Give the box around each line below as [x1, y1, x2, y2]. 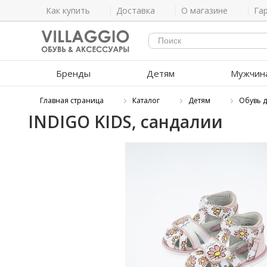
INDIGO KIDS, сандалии [28, 110, 223, 133]
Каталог [132, 95, 160, 105]
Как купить [46, 5, 90, 16]
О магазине [181, 5, 228, 16]
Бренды [55, 67, 91, 79]
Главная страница [40, 95, 104, 105]
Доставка [116, 5, 155, 16]
